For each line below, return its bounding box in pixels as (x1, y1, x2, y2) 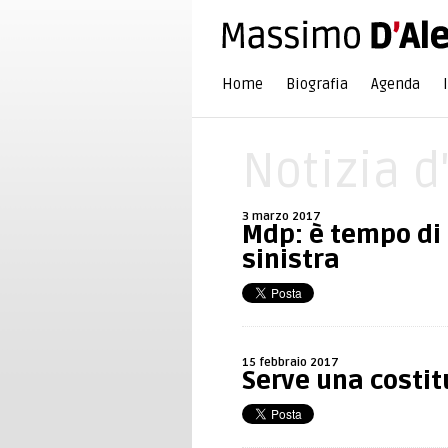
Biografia (286, 75, 348, 93)
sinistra (242, 245, 340, 275)
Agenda (371, 75, 420, 93)
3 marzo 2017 (242, 209, 321, 224)
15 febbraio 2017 (242, 355, 339, 370)
